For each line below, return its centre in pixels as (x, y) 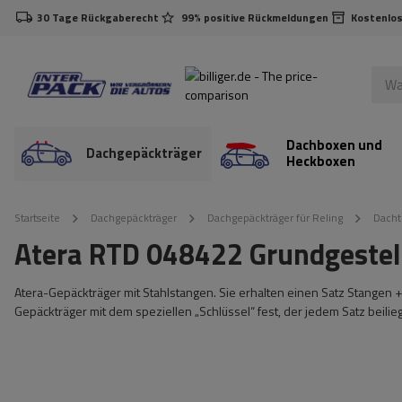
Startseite (37, 218)
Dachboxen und (334, 145)
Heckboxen (320, 161)
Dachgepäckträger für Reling (275, 218)
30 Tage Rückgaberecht (98, 17)
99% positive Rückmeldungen (255, 17)
